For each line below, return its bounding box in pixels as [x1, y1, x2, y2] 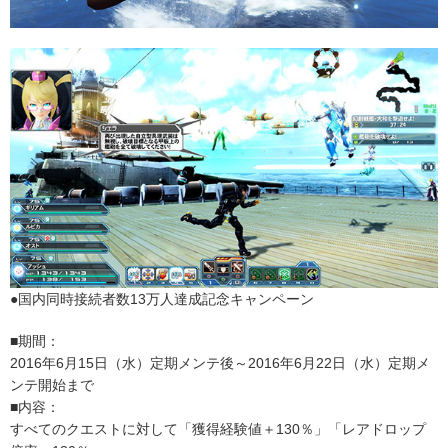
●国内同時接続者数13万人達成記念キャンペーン [10, 291, 314, 308]
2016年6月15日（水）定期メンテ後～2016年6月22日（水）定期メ [10, 355, 430, 372]
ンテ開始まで [10, 377, 94, 394]
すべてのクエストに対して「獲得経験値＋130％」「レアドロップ [10, 421, 426, 438]
